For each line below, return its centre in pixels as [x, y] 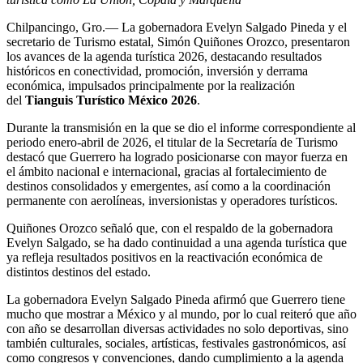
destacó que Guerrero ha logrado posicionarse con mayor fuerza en [177, 156]
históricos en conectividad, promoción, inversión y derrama [157, 70]
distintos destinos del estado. [79, 271]
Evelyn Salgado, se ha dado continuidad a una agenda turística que [177, 242]
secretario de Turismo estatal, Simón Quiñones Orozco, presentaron [178, 41]
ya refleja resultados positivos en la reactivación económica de [164, 257]
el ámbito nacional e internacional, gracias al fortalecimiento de [167, 171]
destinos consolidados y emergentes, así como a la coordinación [169, 186]
